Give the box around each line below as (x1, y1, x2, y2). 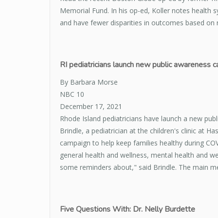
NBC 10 (60, 90, 84, 99)
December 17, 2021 (60, 102, 122, 111)
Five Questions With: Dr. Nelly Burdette (60, 204, 195, 215)
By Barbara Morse (60, 77, 118, 87)
